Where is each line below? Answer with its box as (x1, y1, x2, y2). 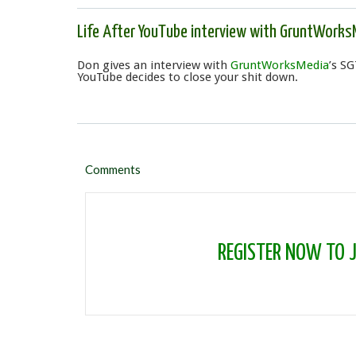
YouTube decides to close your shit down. (77, 70, 298, 85)
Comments (85, 162, 141, 177)
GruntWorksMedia (230, 58, 329, 73)
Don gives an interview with (77, 58, 230, 73)
